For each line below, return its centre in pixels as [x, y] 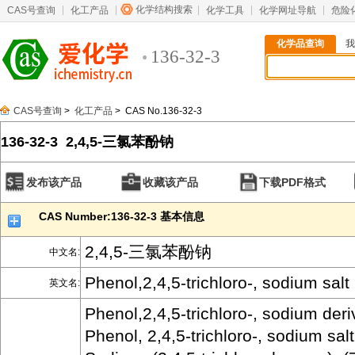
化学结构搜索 [164, 10]
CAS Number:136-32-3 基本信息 [122, 216]
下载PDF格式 [292, 182]
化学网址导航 [288, 10]
